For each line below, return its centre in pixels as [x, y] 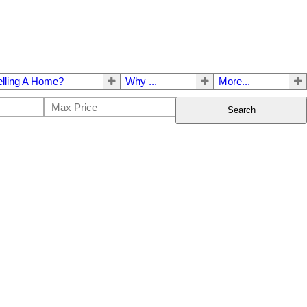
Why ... [142, 81]
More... [235, 81]
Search [241, 110]
